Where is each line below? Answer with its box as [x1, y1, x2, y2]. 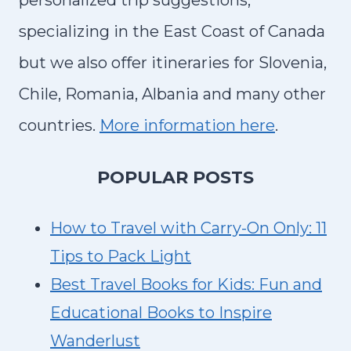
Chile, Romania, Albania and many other [19, 85, 326, 103]
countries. [19, 116, 100, 135]
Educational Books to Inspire [50, 303, 272, 322]
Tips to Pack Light [50, 247, 191, 266]
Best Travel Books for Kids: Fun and [50, 275, 322, 294]
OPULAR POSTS [110, 167, 254, 188]
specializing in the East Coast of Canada [19, 22, 325, 41]
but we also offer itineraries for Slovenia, [19, 53, 327, 72]
